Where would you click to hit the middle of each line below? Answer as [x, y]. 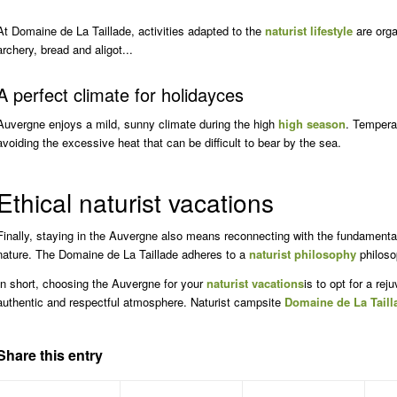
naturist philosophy [302, 254]
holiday [188, 95]
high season [311, 124]
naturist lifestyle [308, 31]
